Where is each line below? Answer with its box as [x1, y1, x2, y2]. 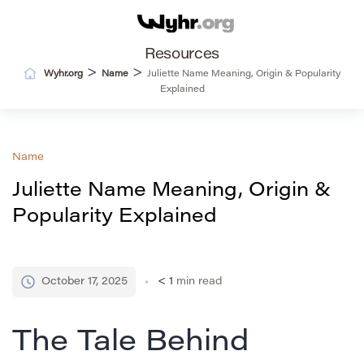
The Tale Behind [12, 329, 249, 359]
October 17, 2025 [41, 276, 128, 288]
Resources [145, 48, 219, 63]
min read [176, 276, 222, 288]
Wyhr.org [44, 70, 83, 80]
